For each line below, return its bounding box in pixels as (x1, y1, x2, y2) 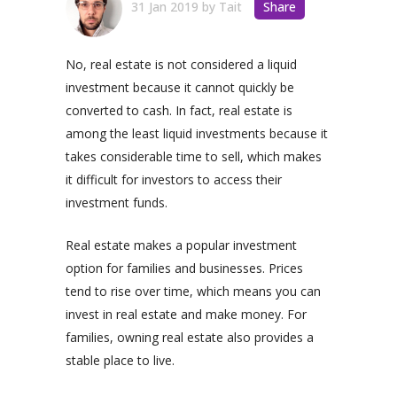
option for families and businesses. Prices (66, 259, 303, 276)
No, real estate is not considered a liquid (66, 55, 297, 73)
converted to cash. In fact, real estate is (66, 101, 292, 119)
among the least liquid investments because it (66, 124, 328, 142)
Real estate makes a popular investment (66, 236, 297, 253)
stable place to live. (66, 351, 175, 369)
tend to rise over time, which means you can (66, 282, 321, 300)
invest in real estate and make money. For (66, 305, 307, 323)
